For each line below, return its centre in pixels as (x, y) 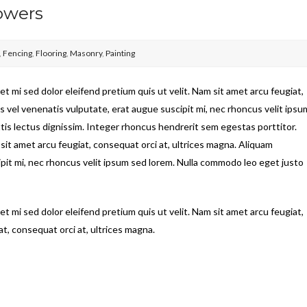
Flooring (51, 53)
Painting (120, 53)
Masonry (86, 53)
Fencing (17, 53)
